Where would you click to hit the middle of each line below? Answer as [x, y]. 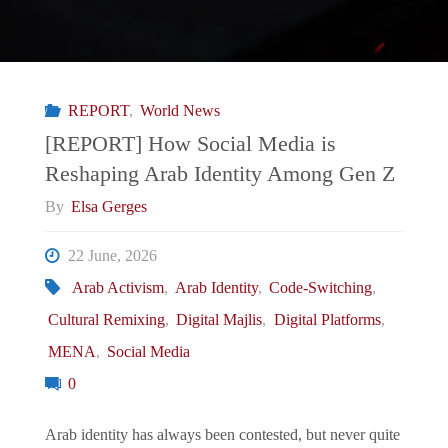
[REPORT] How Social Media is [190, 143]
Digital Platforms [327, 320]
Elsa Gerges [109, 206]
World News [179, 110]
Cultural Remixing [107, 320]
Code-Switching [320, 288]
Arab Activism [117, 288]
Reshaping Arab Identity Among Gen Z [219, 173]
